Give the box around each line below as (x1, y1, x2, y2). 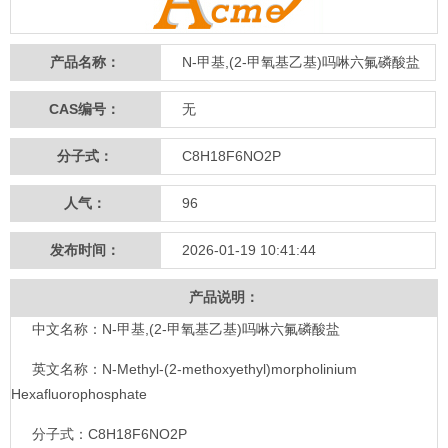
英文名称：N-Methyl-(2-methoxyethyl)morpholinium (32, 361, 357, 377)
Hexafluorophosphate (11, 386, 147, 402)
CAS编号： (49, 101, 121, 117)
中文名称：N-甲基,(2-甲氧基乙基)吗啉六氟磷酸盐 (32, 321, 340, 337)
